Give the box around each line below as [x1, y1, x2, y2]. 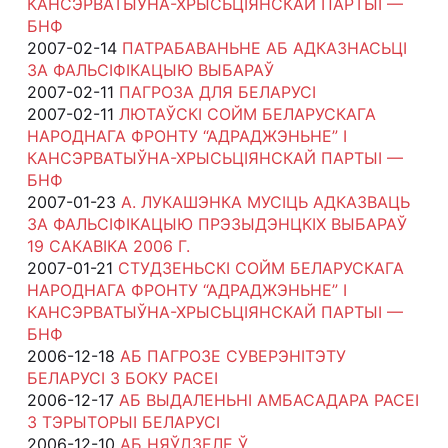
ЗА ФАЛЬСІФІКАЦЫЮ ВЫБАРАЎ [26, 59, 274, 80]
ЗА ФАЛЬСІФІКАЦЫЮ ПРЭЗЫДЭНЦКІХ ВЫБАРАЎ [26, 213, 407, 234]
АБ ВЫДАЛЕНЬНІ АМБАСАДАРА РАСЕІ [118, 389, 419, 410]
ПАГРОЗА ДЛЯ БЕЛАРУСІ [118, 81, 316, 102]
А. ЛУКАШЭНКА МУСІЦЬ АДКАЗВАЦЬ [120, 191, 410, 212]
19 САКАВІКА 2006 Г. [26, 235, 190, 256]
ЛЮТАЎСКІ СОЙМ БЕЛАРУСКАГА [118, 103, 376, 124]
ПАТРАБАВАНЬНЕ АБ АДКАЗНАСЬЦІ [121, 37, 407, 58]
